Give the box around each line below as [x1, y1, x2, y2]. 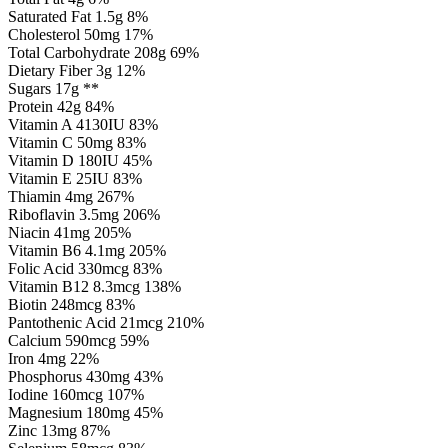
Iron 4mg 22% [8, 350, 99, 368]
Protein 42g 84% [8, 98, 114, 116]
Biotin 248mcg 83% [8, 296, 135, 314]
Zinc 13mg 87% [8, 422, 110, 440]
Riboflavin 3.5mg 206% [8, 206, 160, 224]
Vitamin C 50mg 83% [8, 134, 146, 152]
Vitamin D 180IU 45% [8, 152, 152, 170]
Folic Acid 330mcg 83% [8, 260, 162, 278]
